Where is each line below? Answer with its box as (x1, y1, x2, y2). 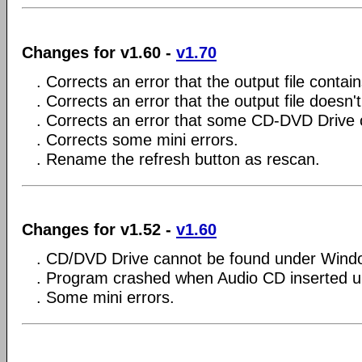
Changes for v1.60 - (22, 43, 176, 61)
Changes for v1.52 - (22, 221, 176, 238)
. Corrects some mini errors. (36, 130, 238, 149)
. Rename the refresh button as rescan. (36, 149, 320, 168)
